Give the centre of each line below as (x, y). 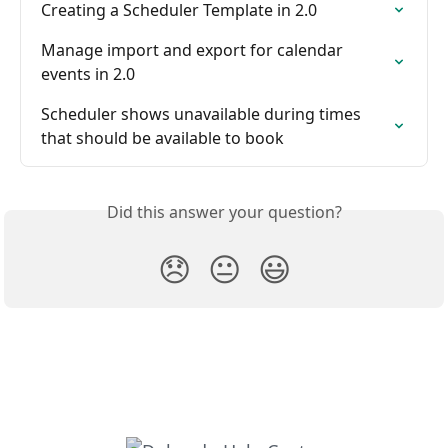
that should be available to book (162, 137)
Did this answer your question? (224, 211)
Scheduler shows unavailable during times (203, 113)
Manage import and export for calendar (194, 49)
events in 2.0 (88, 73)
